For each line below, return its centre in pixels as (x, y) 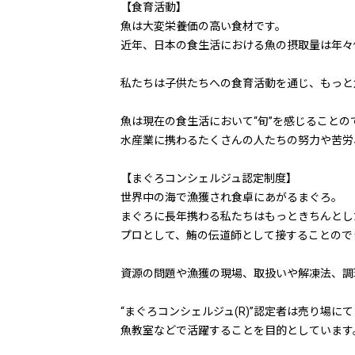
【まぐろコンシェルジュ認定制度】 (209, 179)
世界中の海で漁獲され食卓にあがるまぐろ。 (231, 198)
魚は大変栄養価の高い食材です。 (203, 27)
